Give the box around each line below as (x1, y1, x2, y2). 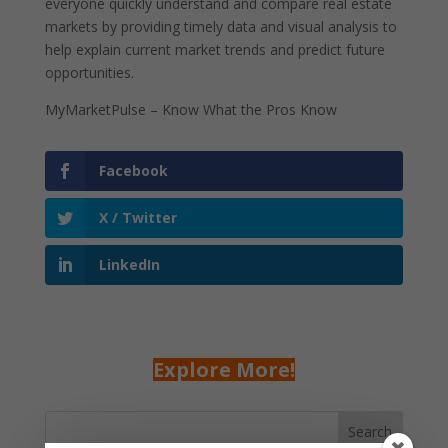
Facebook (98, 161, 168, 180)
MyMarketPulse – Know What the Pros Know (44, 100, 337, 119)
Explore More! (152, 356, 295, 384)
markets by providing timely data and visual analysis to (44, 17, 397, 36)
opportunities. (44, 63, 134, 82)
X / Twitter (98, 208, 177, 228)
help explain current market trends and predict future (44, 40, 385, 59)
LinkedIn (98, 255, 160, 275)
